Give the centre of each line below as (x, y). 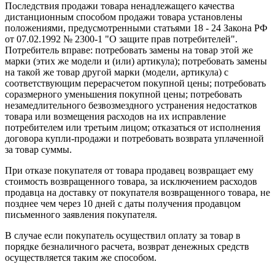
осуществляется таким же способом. (81, 257)
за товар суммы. (38, 149)
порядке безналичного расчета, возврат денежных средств (127, 246)
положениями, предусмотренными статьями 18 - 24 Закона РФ (136, 28)
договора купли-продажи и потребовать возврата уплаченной (134, 138)
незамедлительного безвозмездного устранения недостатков (131, 105)
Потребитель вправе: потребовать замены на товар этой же (129, 50)
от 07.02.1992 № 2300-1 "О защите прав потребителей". (121, 39)
